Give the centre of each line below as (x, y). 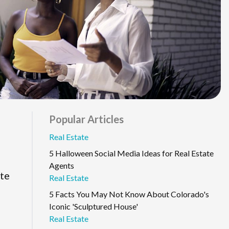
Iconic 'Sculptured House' (94, 206)
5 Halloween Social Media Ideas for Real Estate (131, 153)
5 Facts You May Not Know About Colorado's (129, 194)
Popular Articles (86, 119)
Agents (62, 165)
